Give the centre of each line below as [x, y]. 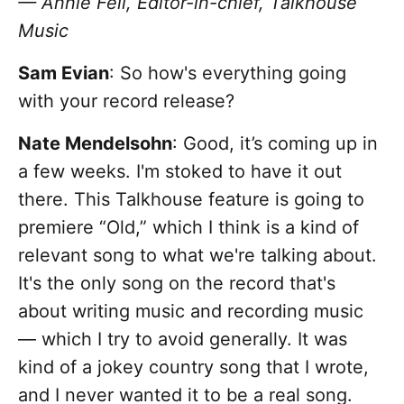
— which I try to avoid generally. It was [183, 340]
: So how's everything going [228, 73]
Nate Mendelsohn [95, 144]
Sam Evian [64, 73]
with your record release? [126, 101]
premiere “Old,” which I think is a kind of [188, 228]
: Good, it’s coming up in [275, 144]
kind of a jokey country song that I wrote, [193, 367]
